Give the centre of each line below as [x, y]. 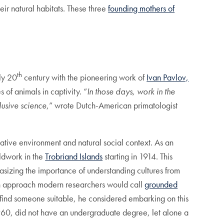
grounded [161, 184]
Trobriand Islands [74, 156]
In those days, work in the [131, 91]
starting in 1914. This [138, 156]
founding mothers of [141, 8]
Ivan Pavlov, [168, 77]
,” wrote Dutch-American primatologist [112, 105]
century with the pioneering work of [84, 77]
